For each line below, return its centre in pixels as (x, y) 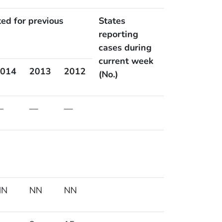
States (112, 21)
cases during (125, 48)
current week (126, 61)
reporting (118, 34)
